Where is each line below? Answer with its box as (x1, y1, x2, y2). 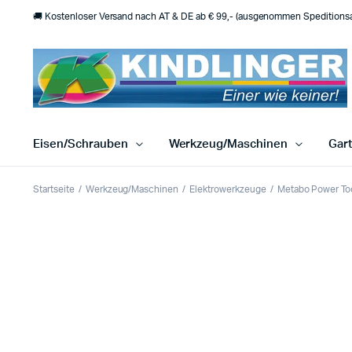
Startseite (33, 185, 75, 195)
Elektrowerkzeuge (189, 185, 266, 195)
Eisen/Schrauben (33, 138, 128, 151)
